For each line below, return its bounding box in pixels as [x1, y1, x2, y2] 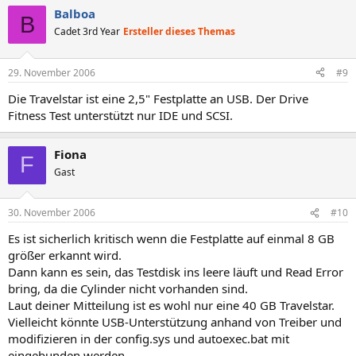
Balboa [54, 6, 95, 21]
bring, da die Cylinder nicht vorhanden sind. [8, 281, 248, 296]
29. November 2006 [8, 65, 95, 79]
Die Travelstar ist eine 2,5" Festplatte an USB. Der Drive [8, 90, 308, 106]
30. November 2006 [8, 206, 95, 219]
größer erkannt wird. [8, 247, 122, 263]
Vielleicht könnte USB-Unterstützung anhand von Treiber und [8, 314, 342, 330]
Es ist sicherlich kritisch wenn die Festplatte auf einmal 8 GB [8, 230, 335, 246]
